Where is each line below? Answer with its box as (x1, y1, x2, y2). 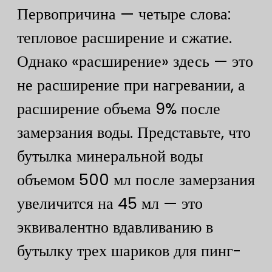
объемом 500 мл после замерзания (17, 169, 255, 191)
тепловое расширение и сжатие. (17, 27, 232, 49)
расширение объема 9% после (17, 98, 220, 120)
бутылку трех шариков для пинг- (17, 240, 241, 262)
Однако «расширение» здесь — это (17, 50, 253, 73)
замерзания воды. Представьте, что (17, 121, 251, 144)
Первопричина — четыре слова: (17, 3, 231, 25)
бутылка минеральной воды (17, 145, 203, 168)
